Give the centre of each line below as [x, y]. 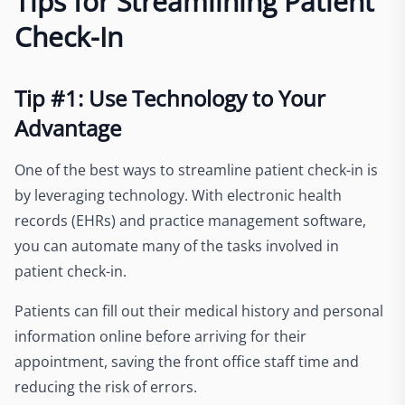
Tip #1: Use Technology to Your [170, 98]
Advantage [68, 128]
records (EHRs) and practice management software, [190, 221]
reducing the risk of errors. [106, 387]
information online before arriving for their [160, 336]
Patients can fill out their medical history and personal [199, 311]
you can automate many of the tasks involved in [177, 246]
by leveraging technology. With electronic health [178, 195]
